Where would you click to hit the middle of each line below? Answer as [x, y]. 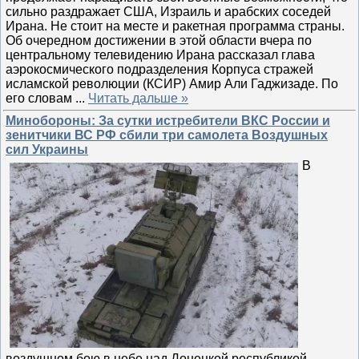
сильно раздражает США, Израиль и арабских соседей [168, 12]
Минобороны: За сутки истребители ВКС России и [168, 121]
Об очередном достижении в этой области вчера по [159, 41]
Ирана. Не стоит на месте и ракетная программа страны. [175, 26]
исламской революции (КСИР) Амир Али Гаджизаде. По [172, 84]
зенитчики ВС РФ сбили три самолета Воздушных [167, 135]
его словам [40, 99]
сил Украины [47, 149]
